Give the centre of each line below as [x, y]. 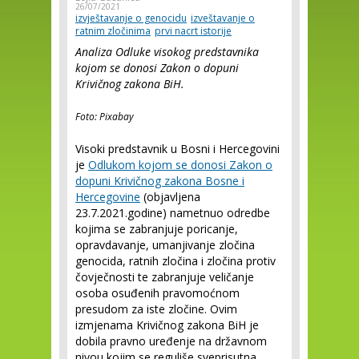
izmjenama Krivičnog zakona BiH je [167, 325]
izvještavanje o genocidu [131, 18]
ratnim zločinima [113, 31]
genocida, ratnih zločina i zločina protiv [175, 261]
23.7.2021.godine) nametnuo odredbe [173, 213]
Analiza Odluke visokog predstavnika [167, 52]
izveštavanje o [223, 18]
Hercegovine [108, 197]
